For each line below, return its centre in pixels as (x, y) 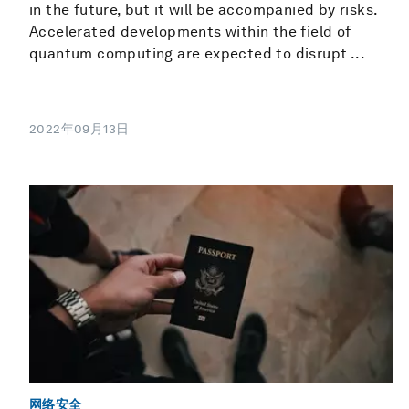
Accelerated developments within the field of (190, 31)
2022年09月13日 (79, 129)
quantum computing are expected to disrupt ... (197, 53)
